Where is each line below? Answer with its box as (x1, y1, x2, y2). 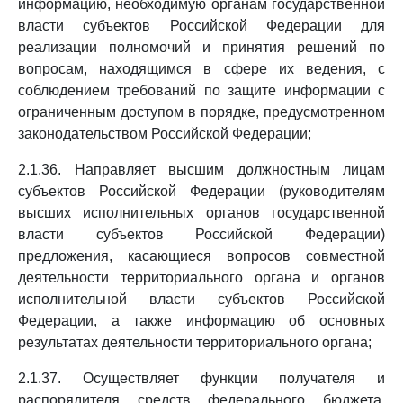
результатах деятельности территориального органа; (18, 335, 372, 350)
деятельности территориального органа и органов (18, 270, 385, 285)
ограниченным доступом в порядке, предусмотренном (18, 104, 385, 120)
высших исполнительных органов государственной (18, 205, 385, 220)
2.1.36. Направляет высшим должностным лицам (18, 162, 385, 177)
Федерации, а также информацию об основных (18, 313, 385, 328)
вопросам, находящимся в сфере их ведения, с (18, 61, 385, 76)
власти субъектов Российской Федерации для (18, 18, 385, 33)
